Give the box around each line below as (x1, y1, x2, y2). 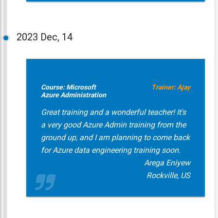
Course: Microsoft (40, 83, 96, 91)
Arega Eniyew (144, 158, 190, 167)
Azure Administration (40, 91, 106, 99)
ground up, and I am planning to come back (40, 133, 190, 142)
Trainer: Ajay (151, 83, 190, 91)
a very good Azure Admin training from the (40, 120, 186, 129)
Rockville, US (146, 171, 190, 180)
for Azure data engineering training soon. (40, 145, 181, 155)
